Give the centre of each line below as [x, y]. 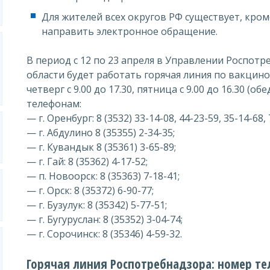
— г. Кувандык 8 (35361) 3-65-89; [101, 147]
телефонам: [54, 104]
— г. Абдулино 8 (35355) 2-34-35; [101, 133]
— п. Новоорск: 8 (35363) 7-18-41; [103, 176]
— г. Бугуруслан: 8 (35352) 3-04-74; [105, 219]
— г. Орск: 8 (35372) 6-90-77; [90, 190]
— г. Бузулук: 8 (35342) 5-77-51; [97, 205]
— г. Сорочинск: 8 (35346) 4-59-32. [104, 234]
